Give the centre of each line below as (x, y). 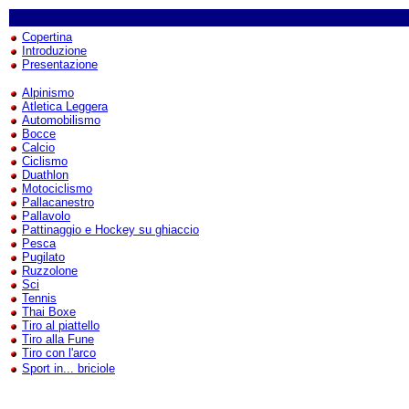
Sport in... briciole (68, 368)
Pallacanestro (58, 202)
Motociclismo (57, 189)
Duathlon (45, 175)
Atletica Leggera (65, 106)
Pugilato (43, 257)
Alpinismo (48, 93)
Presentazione (60, 64)
